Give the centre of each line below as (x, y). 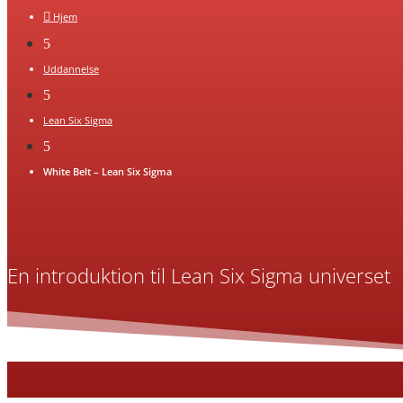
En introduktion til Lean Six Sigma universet (199, 276)
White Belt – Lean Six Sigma (107, 171)
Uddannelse (71, 69)
